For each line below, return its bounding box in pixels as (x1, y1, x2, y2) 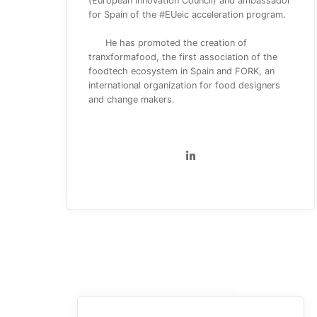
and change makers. (88, 94, 175, 105)
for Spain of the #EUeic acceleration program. (88, 9, 286, 20)
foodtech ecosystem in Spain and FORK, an (88, 66, 275, 76)
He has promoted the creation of (105, 38, 247, 48)
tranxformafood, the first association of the (88, 52, 277, 62)
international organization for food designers (88, 80, 280, 91)
